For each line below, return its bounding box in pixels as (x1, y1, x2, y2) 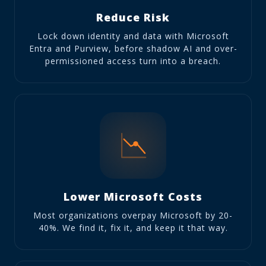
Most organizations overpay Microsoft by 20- (33, 209, 233, 221)
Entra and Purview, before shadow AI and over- (28, 42, 237, 54)
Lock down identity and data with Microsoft (37, 30, 229, 42)
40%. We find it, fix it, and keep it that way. (38, 221, 228, 233)
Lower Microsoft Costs (64, 189, 202, 204)
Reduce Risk (96, 9, 170, 24)
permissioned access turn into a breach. (45, 55, 221, 66)
